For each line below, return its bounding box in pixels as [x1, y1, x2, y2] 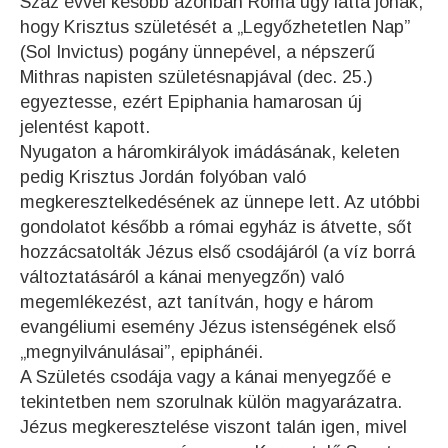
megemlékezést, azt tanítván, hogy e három [20, 292, 374, 312]
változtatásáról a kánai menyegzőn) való [20, 267, 344, 287]
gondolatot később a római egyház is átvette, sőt [20, 217, 412, 237]
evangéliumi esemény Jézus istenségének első [20, 317, 396, 337]
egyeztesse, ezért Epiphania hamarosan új [20, 92, 362, 112]
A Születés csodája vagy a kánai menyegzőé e [20, 367, 391, 387]
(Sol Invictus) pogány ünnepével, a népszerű [20, 42, 375, 62]
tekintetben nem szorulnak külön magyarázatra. [20, 392, 402, 412]
